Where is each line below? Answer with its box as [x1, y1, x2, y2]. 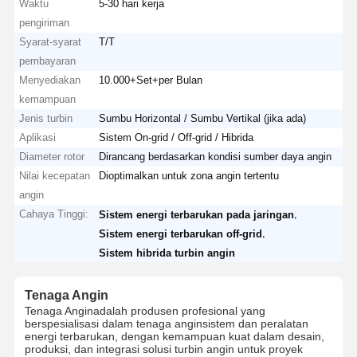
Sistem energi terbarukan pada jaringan [99, 208, 295, 221]
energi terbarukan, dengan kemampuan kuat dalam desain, [24, 329, 324, 343]
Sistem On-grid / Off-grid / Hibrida [99, 131, 254, 143]
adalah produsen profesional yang [92, 304, 265, 317]
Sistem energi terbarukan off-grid [99, 227, 263, 240]
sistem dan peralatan [202, 316, 308, 330]
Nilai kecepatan [19, 169, 91, 182]
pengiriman [19, 16, 70, 29]
